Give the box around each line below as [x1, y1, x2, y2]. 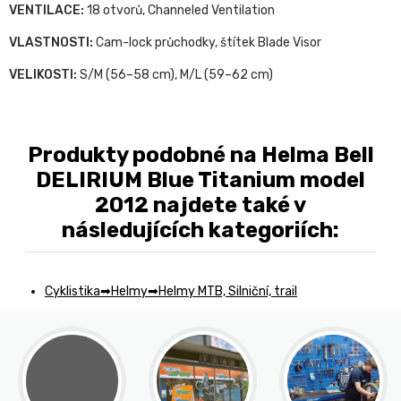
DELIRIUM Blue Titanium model [36, 167, 365, 193]
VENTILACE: [9, 3, 84, 19]
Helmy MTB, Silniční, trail [158, 284, 297, 300]
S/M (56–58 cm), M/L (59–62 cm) [77, 67, 273, 83]
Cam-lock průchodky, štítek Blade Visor [93, 35, 321, 51]
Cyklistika [45, 284, 100, 300]
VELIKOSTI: [9, 67, 77, 83]
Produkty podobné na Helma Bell [27, 142, 374, 168]
